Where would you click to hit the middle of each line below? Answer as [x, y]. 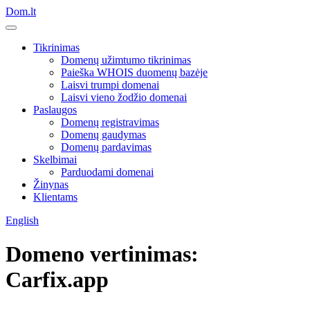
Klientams [55, 197]
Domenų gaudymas [103, 135]
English [22, 220]
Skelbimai [55, 159]
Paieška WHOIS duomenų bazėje [134, 72]
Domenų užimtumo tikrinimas [126, 60]
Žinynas [51, 184]
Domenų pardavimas [106, 147]
